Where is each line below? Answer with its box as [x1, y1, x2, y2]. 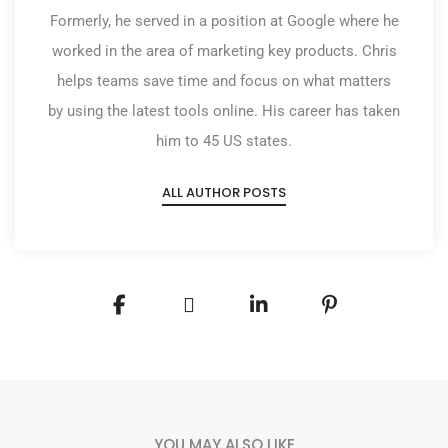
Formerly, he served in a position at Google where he [49, 12, 399, 31]
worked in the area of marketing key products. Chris [51, 42, 397, 61]
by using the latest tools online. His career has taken [48, 102, 400, 121]
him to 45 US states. [156, 132, 292, 151]
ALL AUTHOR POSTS [162, 183, 286, 203]
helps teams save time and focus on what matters [57, 72, 391, 91]
